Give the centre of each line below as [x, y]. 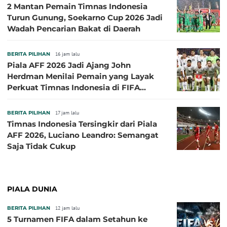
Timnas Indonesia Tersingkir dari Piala [82, 124]
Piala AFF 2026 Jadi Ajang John [69, 65]
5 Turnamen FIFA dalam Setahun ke [77, 219]
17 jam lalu [67, 112]
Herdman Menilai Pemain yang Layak [81, 76]
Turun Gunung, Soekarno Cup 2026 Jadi [85, 17]
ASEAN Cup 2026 [40, 98]
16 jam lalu [67, 54]
